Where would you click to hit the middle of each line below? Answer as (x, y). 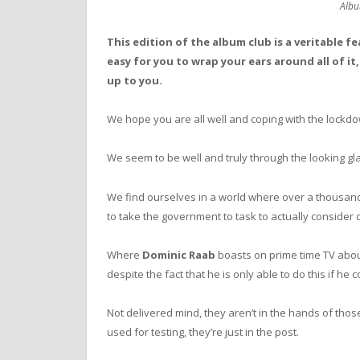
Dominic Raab (179, 254)
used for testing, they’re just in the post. (203, 331)
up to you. (135, 81)
